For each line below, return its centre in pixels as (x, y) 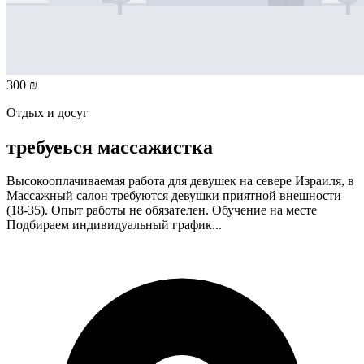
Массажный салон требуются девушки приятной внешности (174, 196)
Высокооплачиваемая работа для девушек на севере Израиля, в (180, 181)
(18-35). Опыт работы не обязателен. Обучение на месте (162, 210)
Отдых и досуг (48, 112)
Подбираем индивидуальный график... (114, 225)
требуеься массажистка (110, 147)
